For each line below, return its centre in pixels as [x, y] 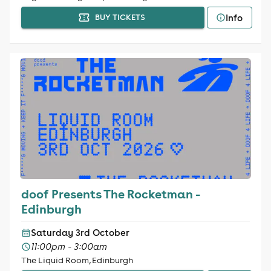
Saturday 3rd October [80, 233]
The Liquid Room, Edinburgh [77, 260]
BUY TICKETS [120, 17]
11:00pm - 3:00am [69, 247]
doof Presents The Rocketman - [111, 194]
